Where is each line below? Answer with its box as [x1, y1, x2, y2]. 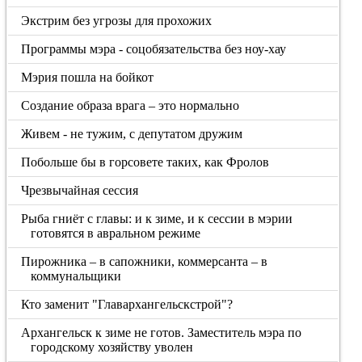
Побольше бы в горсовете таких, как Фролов [21, 155, 270, 169]
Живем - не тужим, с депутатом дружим [21, 127, 243, 141]
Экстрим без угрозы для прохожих [21, 14, 213, 27]
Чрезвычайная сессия [21, 183, 139, 197]
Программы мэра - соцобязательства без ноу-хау [21, 42, 287, 56]
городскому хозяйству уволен [30, 340, 193, 354]
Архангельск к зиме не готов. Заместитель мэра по [21, 326, 302, 339]
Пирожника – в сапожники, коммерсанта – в [21, 255, 268, 268]
